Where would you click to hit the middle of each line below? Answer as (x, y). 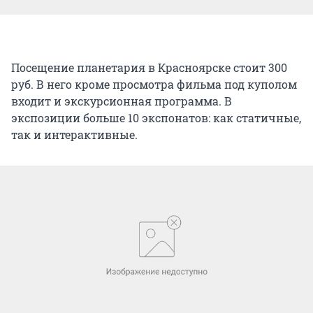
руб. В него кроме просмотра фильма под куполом (154, 84)
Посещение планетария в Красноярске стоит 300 (149, 67)
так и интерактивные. (74, 134)
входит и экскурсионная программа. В (122, 101)
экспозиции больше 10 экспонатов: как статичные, (156, 117)
